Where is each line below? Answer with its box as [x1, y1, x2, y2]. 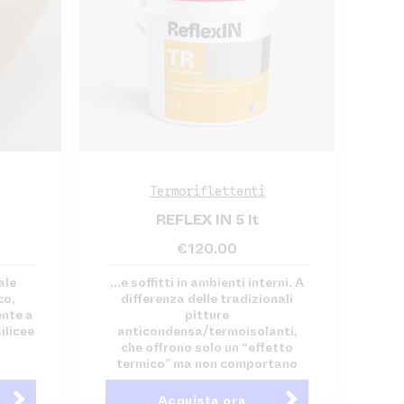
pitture [185, 306, 230, 325]
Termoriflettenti [149, 183, 265, 200]
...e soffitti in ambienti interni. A [110, 273, 305, 292]
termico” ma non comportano [116, 354, 298, 373]
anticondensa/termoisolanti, [116, 322, 298, 341]
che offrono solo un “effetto [121, 338, 294, 357]
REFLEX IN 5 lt [155, 209, 259, 231]
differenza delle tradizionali [121, 289, 294, 308]
